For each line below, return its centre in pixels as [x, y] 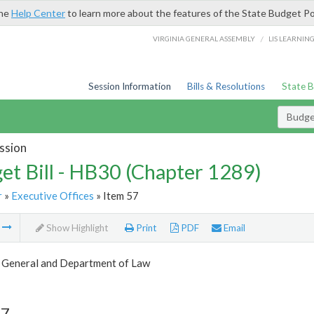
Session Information [129, 86]
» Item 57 [116, 195]
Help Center [38, 13]
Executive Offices [52, 195]
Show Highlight [76, 228]
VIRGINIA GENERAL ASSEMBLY [204, 38]
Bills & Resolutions [226, 86]
